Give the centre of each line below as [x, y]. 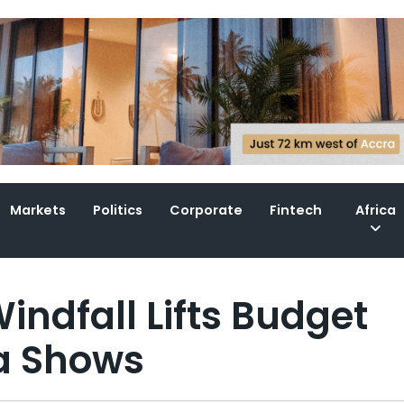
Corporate [207, 211]
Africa [376, 211]
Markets [38, 211]
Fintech [296, 211]
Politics [118, 211]
